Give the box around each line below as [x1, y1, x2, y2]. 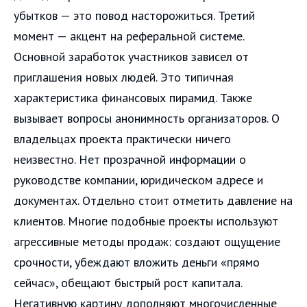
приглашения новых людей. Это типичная [14, 69, 234, 85]
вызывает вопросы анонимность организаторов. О [14, 110, 280, 126]
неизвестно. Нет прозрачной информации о [14, 151, 246, 167]
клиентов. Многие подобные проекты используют [14, 212, 278, 229]
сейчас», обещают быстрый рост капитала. [14, 274, 242, 291]
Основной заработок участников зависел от [14, 48, 249, 64]
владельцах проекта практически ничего [14, 130, 231, 147]
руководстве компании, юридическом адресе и [14, 171, 263, 188]
